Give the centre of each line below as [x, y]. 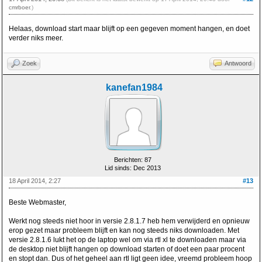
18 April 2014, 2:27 [35, 181]
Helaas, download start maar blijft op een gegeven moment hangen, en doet [129, 29]
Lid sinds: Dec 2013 [132, 168]
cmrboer [19, 7]
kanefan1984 [134, 87]
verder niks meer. [36, 38]
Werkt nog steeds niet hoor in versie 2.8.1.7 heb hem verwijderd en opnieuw [129, 221]
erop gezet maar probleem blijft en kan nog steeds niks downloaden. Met [124, 230]
